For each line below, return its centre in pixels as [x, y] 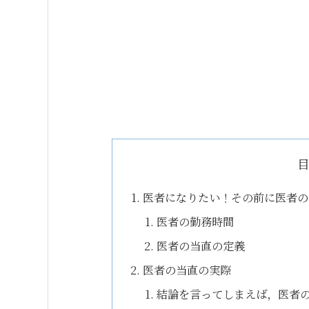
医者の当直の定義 [200, 245]
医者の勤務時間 [195, 221]
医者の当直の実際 [187, 270]
